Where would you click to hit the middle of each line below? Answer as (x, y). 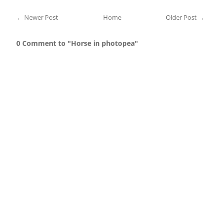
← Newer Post (37, 17)
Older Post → (185, 17)
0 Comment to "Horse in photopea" (77, 43)
